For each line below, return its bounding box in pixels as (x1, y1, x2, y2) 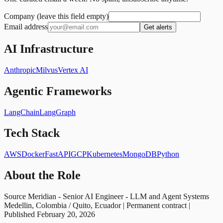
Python (157, 150, 179, 159)
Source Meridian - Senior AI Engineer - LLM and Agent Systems (4, 192, 209, 201)
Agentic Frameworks (4, 84, 111, 98)
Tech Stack (4, 126, 60, 140)
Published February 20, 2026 (4, 210, 95, 219)
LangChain (4, 108, 39, 116)
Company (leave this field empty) (4, 11, 109, 20)
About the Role (4, 169, 81, 182)
